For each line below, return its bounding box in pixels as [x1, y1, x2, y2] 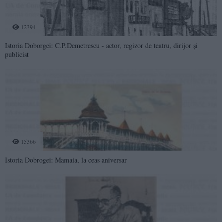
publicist [5, 49, 29, 59]
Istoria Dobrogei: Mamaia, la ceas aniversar [5, 155, 127, 165]
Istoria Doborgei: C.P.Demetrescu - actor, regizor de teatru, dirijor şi [5, 40, 198, 50]
